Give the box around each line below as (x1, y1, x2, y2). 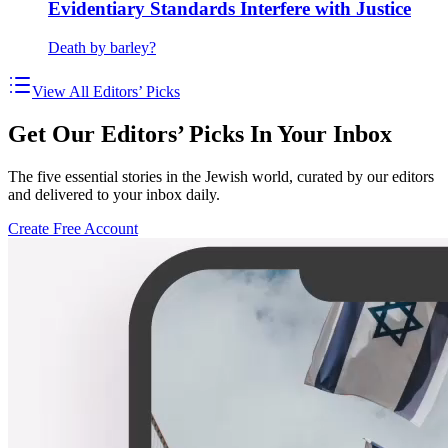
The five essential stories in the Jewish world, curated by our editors (8, 167, 434, 185)
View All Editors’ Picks (32, 82, 180, 100)
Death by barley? (48, 38, 156, 56)
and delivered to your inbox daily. (8, 185, 220, 203)
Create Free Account (8, 219, 138, 237)
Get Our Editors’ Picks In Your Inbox (8, 120, 392, 147)
